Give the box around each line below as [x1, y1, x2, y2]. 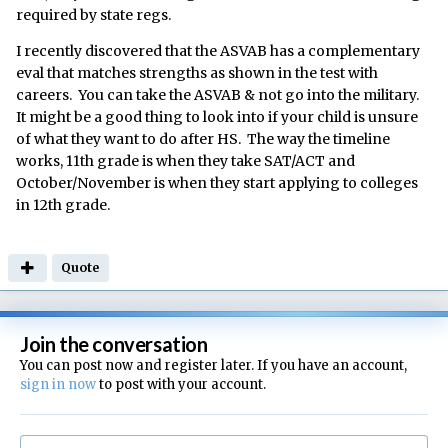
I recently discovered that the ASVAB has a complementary [16, 41, 420, 60]
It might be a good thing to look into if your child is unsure [16, 107, 418, 126]
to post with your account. [96, 375, 266, 393]
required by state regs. [16, 5, 171, 24]
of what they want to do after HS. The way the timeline [16, 129, 390, 148]
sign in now [20, 375, 96, 393]
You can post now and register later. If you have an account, [20, 356, 407, 374]
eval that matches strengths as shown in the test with [16, 63, 378, 82]
